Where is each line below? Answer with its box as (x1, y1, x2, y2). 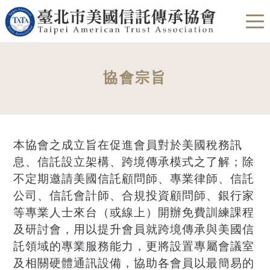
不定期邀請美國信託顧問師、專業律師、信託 (13, 174, 255, 185)
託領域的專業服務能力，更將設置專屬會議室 (13, 241, 255, 253)
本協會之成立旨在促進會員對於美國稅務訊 (13, 140, 243, 151)
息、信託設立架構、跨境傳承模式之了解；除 (13, 157, 255, 168)
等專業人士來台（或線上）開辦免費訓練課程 (13, 207, 255, 219)
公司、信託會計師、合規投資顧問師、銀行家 (13, 190, 255, 202)
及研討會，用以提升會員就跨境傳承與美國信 (13, 224, 255, 236)
